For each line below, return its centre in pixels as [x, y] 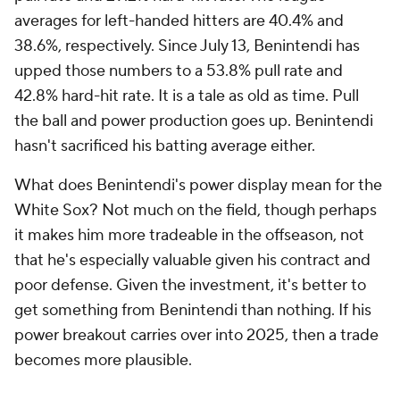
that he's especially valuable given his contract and [192, 260]
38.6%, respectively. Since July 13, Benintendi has [187, 46]
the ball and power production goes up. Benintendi [194, 121]
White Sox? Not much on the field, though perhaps [196, 210]
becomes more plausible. [103, 360]
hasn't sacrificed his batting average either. [165, 146]
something [80, 310]
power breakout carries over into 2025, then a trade [196, 335]
